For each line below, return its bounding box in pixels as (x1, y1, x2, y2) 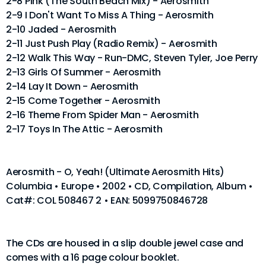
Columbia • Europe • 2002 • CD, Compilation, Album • (6, 179, 253, 193)
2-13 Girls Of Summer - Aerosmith (6, 65, 161, 79)
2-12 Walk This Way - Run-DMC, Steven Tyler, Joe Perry (6, 50, 258, 65)
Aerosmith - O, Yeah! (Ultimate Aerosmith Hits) (6, 164, 225, 179)
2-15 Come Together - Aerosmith (6, 93, 160, 107)
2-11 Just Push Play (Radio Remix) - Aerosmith (6, 36, 217, 50)
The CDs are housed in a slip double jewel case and (6, 236, 244, 250)
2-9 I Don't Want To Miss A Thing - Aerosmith (6, 8, 214, 22)
